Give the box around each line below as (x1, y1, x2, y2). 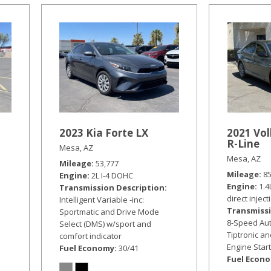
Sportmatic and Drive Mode (59, 206, 160, 217)
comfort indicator (59, 230, 122, 241)
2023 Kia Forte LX (59, 125, 149, 140)
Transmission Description (59, 181, 165, 193)
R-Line (227, 136, 260, 151)
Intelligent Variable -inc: (59, 194, 145, 205)
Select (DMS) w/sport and (59, 218, 152, 229)
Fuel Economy (59, 242, 115, 253)
